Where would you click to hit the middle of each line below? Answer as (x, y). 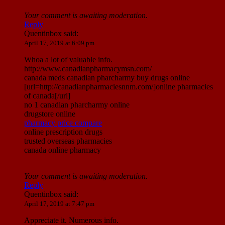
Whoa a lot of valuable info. (68, 60)
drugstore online (50, 114)
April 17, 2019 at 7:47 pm (59, 204)
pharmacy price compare (63, 123)
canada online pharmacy (63, 150)
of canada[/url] (47, 96)
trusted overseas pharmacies (68, 141)
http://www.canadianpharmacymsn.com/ (88, 69)
